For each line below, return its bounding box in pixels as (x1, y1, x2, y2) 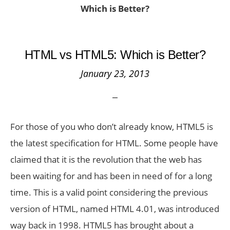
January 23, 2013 (81, 67, 149, 80)
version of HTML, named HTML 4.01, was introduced (10, 203, 219, 215)
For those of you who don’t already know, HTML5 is (10, 121, 213, 132)
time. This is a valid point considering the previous (10, 186, 208, 198)
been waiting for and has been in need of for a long (10, 170, 212, 182)
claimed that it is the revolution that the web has (10, 154, 202, 165)
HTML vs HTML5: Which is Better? (24, 48, 206, 62)
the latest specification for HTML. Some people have (10, 137, 218, 149)
